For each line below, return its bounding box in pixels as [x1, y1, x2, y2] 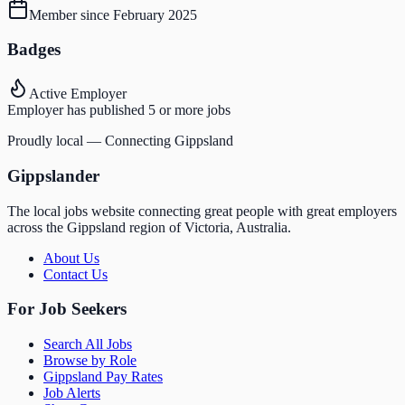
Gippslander [7, 165, 99, 185]
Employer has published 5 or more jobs [7, 102, 231, 118]
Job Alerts [43, 385, 100, 401]
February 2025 [113, 6, 197, 23]
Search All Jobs [43, 336, 132, 353]
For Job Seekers [7, 299, 127, 319]
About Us [43, 250, 99, 266]
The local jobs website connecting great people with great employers [7, 202, 397, 219]
